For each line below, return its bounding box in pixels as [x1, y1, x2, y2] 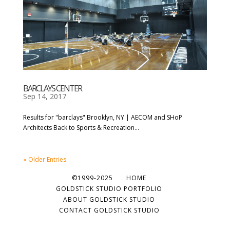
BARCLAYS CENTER [23, 83, 82, 94]
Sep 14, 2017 [23, 91, 66, 102]
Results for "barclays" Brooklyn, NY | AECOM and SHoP [23, 113, 182, 122]
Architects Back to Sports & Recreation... [23, 123, 139, 132]
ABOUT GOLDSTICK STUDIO [63, 195, 156, 204]
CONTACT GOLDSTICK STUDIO [59, 206, 160, 215]
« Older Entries [23, 155, 66, 164]
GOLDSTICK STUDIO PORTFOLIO [56, 184, 163, 194]
